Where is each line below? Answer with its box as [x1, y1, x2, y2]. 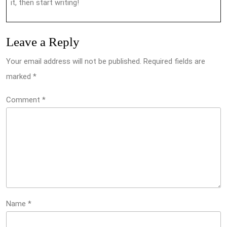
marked [6, 72, 33, 81]
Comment [6, 95, 42, 104]
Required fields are [143, 57, 205, 66]
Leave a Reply [6, 35, 80, 49]
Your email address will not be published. [6, 57, 141, 66]
